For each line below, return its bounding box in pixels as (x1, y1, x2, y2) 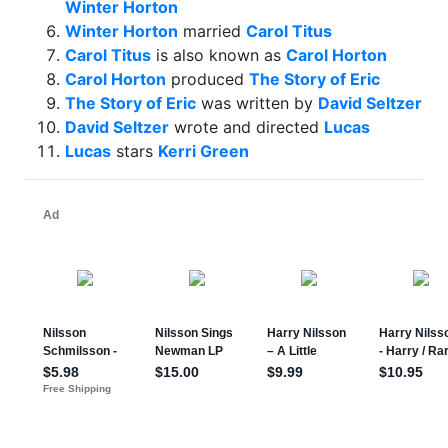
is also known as (151, 45, 286, 65)
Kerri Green (158, 141, 249, 161)
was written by (196, 93, 318, 113)
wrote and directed (169, 117, 324, 137)
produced (166, 69, 249, 89)
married (178, 21, 246, 41)
